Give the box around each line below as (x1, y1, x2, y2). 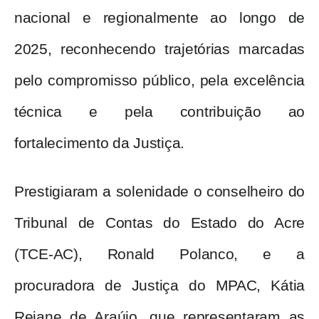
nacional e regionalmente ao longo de (14, 9, 305, 27)
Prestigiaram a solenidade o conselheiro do (14, 183, 305, 201)
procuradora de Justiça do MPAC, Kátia (14, 277, 305, 295)
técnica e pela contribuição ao (14, 103, 305, 121)
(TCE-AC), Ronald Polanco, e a (14, 246, 305, 263)
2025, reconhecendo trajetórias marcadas (14, 41, 305, 58)
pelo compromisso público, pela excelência (14, 72, 305, 90)
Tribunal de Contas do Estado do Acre (14, 214, 305, 232)
